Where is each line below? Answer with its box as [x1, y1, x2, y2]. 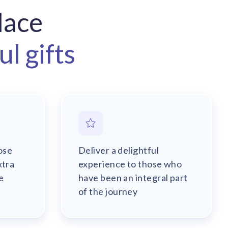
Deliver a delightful [78, 145, 159, 156]
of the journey [78, 186, 138, 197]
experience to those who [78, 158, 182, 169]
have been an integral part [78, 172, 188, 183]
